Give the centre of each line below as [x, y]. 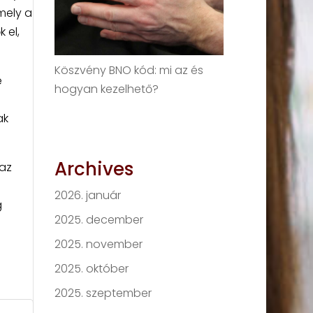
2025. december [99, 219]
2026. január [88, 195]
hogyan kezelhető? [107, 89]
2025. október [92, 268]
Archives [94, 169]
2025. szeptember [103, 293]
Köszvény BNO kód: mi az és [129, 70]
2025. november [99, 244]
